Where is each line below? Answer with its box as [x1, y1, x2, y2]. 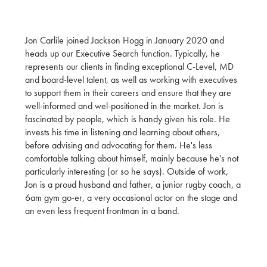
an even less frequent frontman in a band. [25, 204, 179, 218]
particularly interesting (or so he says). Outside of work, [25, 165, 228, 178]
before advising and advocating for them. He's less [25, 139, 212, 152]
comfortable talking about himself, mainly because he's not [25, 152, 238, 165]
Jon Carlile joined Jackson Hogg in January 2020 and [25, 34, 224, 47]
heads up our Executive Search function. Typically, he [25, 47, 220, 60]
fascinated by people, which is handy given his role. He [25, 113, 230, 126]
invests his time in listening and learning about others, [25, 126, 220, 139]
